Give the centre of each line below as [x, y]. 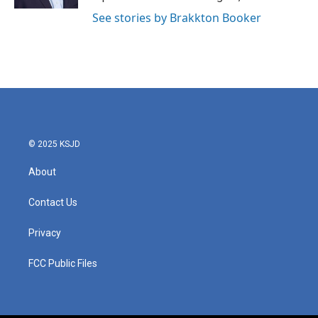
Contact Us [53, 202]
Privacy [45, 233]
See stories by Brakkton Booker [177, 18]
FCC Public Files [63, 263]
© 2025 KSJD [54, 144]
